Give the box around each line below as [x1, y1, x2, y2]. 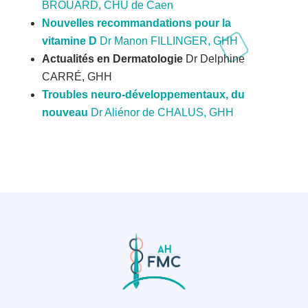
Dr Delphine [185, 53, 245, 65]
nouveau [41, 107, 91, 118]
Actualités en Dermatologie [41, 53, 186, 65]
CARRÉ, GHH [41, 71, 112, 82]
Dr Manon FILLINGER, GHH [99, 35, 238, 47]
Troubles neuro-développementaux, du [41, 89, 245, 100]
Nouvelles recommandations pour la [41, 17, 231, 29]
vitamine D [41, 35, 100, 47]
